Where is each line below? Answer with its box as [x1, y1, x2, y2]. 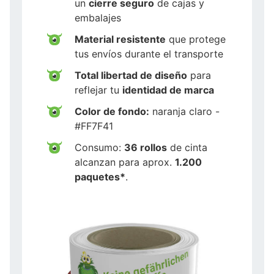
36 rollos [124, 141, 167, 154]
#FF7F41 [75, 119, 113, 132]
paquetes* [75, 170, 125, 183]
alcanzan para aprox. [75, 155, 175, 168]
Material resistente [75, 32, 166, 45]
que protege [166, 32, 226, 45]
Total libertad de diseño [75, 68, 187, 81]
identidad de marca [122, 83, 214, 96]
